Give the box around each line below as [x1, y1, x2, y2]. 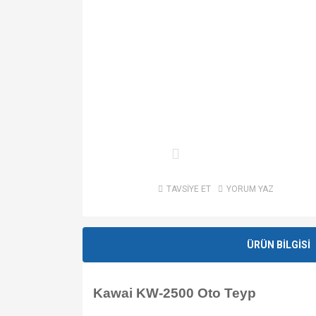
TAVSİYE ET [166, 184, 211, 195]
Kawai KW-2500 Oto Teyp [93, 286, 256, 301]
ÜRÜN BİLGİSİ [246, 238, 310, 250]
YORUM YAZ [226, 184, 274, 195]
